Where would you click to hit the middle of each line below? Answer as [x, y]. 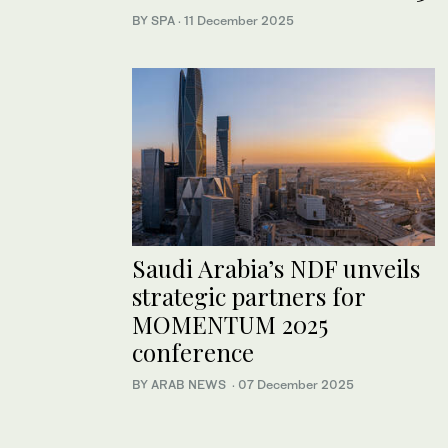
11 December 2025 [239, 20]
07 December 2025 [296, 385]
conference [196, 352]
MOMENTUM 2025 [230, 324]
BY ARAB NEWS [182, 385]
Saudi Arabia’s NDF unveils [276, 268]
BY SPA [155, 20]
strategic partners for [248, 296]
